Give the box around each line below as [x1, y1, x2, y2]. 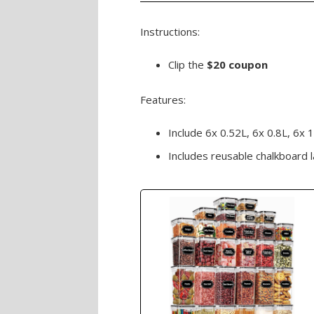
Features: [140, 93, 186, 107]
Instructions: [140, 25, 200, 39]
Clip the [168, 57, 207, 71]
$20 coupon [207, 57, 268, 71]
